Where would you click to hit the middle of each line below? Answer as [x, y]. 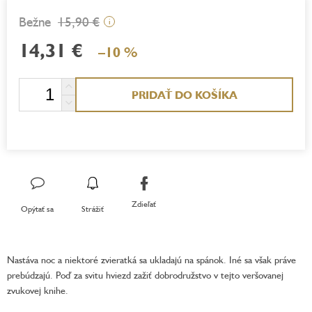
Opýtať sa [37, 208]
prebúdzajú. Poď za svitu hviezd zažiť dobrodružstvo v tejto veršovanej [145, 274]
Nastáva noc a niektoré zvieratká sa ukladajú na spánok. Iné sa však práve [151, 259]
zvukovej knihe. [38, 290]
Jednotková [40, 83]
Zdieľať [144, 204]
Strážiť [93, 208]
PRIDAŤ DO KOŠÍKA [184, 94]
